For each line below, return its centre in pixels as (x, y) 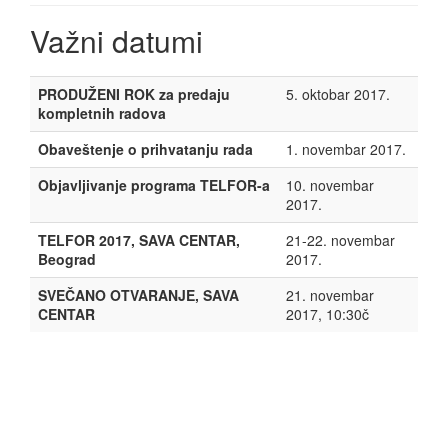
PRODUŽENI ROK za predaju (134, 94)
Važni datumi (116, 40)
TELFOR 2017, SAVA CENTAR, (139, 240)
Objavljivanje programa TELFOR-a (154, 185)
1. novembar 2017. (346, 149)
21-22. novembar (340, 240)
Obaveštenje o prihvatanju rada (145, 149)
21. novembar (330, 295)
